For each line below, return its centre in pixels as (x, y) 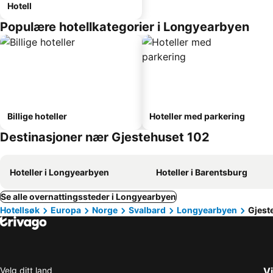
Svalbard (147, 210)
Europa (66, 210)
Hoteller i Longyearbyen (59, 172)
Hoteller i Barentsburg (202, 172)
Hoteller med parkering (197, 116)
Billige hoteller (37, 116)
